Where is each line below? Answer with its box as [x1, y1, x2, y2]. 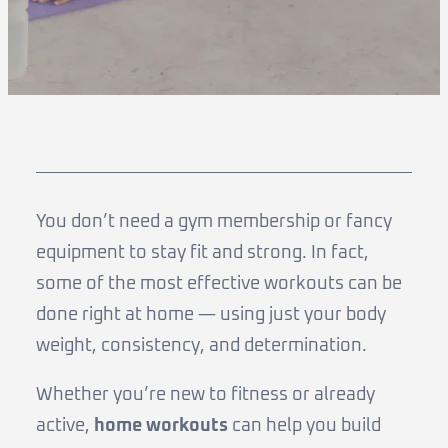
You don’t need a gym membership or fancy [36, 212, 392, 231]
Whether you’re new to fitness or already [36, 385, 375, 404]
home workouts [94, 416, 228, 435]
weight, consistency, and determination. [36, 336, 367, 355]
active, [36, 416, 94, 435]
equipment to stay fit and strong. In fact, [36, 243, 369, 262]
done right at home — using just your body [36, 305, 386, 324]
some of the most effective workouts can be [36, 274, 402, 293]
